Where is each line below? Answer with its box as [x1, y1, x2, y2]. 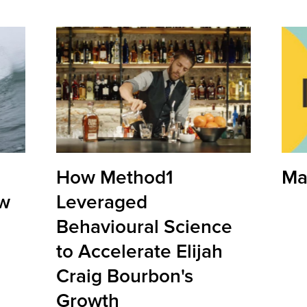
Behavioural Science [56, 215, 233, 239]
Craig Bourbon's [56, 265, 194, 288]
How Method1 [56, 166, 174, 190]
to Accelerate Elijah [56, 240, 223, 264]
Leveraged [56, 191, 148, 214]
